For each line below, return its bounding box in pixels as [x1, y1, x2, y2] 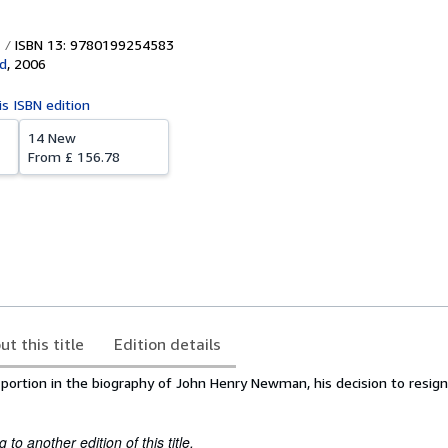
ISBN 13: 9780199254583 [10, 36, 174, 53]
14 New [28, 129, 76, 146]
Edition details [114, 334, 221, 354]
